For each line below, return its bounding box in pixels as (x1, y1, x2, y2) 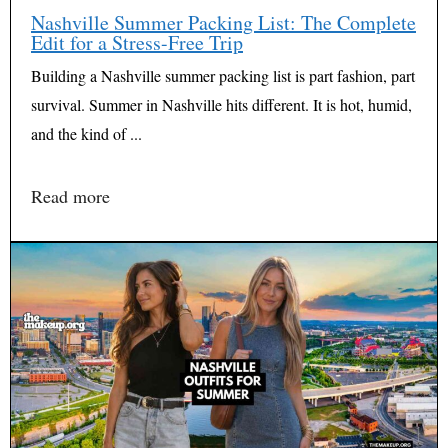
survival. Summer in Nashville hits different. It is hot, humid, (31, 94, 412, 116)
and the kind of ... (31, 123, 142, 145)
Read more (31, 184, 110, 209)
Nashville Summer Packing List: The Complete (31, 9, 416, 37)
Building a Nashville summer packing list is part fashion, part (31, 65, 415, 87)
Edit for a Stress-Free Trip (31, 29, 243, 57)
